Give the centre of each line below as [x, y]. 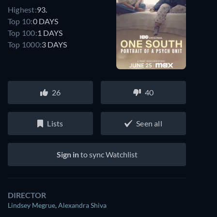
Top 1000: [25, 44]
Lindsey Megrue [31, 205]
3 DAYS [54, 44]
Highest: [22, 9]
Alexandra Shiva [82, 205]
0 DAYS [45, 21]
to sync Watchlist [108, 154]
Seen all [149, 123]
